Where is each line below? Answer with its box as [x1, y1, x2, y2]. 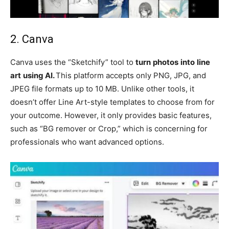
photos [153, 57, 178, 67]
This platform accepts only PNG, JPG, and [56, 70, 206, 80]
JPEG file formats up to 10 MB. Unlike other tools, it [10, 83, 194, 94]
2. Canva [10, 32, 56, 45]
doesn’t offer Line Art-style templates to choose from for [10, 97, 215, 107]
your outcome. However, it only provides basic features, [10, 110, 212, 120]
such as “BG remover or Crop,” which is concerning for [10, 123, 208, 133]
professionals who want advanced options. [10, 136, 170, 147]
